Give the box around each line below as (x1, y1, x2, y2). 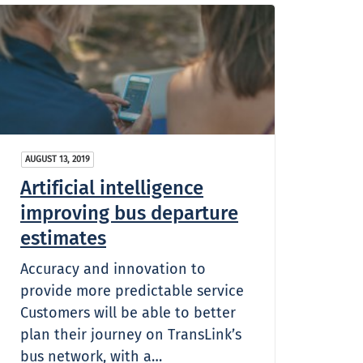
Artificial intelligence (20, 176, 203, 199)
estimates (20, 226, 106, 250)
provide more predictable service (20, 281, 244, 300)
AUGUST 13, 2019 (25, 153, 90, 164)
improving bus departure (20, 201, 238, 224)
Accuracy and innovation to (20, 259, 206, 278)
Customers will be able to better (20, 303, 236, 322)
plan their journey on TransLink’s (20, 325, 241, 344)
